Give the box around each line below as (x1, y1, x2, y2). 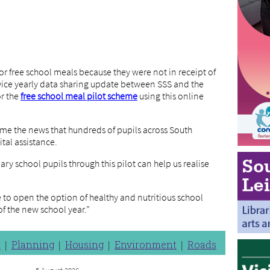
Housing (65, 238, 104, 251)
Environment (115, 238, 177, 251)
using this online (137, 90, 204, 102)
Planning (11, 238, 54, 251)
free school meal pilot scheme (20, 90, 137, 102)
